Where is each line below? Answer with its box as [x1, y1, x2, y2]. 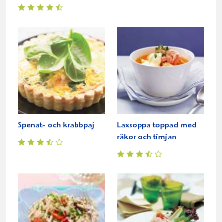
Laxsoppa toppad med [117, 121, 197, 130]
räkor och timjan [117, 133, 176, 142]
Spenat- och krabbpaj [18, 121, 95, 130]
